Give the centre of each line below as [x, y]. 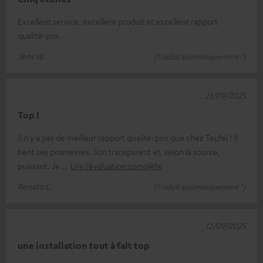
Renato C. [35, 186]
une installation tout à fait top [84, 245]
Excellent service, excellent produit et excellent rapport [118, 21]
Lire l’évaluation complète [117, 165]
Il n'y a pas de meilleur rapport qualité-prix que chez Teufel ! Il [128, 137]
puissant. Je [40, 165]
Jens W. [31, 55]
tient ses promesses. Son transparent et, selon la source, [119, 151]
